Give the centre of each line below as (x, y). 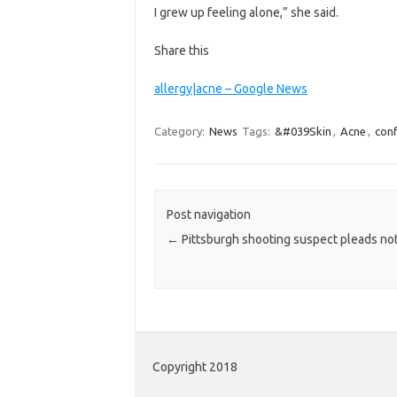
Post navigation (208, 215)
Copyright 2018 (195, 367)
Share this (181, 50)
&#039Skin (303, 131)
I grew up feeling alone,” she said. (246, 12)
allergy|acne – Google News (230, 88)
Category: (180, 131)
